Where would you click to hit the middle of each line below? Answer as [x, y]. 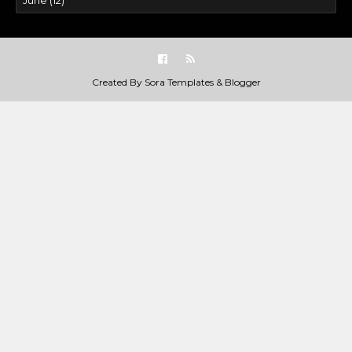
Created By [118, 82]
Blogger [242, 82]
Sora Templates [179, 82]
